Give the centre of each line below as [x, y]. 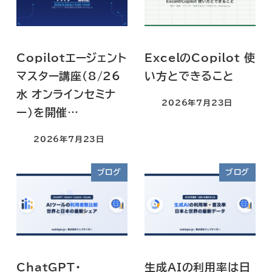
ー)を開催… [48, 112]
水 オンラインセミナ [66, 94]
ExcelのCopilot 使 [200, 57]
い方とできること [189, 76]
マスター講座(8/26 [69, 76]
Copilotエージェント [72, 57]
